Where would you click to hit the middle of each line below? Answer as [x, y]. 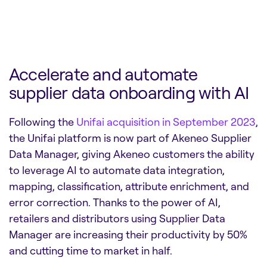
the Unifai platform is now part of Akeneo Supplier [130, 138]
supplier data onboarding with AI [129, 93]
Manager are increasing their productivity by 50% [128, 235]
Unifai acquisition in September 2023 [166, 122]
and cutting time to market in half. [91, 251]
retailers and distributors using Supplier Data [117, 218]
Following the [43, 122]
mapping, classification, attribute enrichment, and [129, 186]
